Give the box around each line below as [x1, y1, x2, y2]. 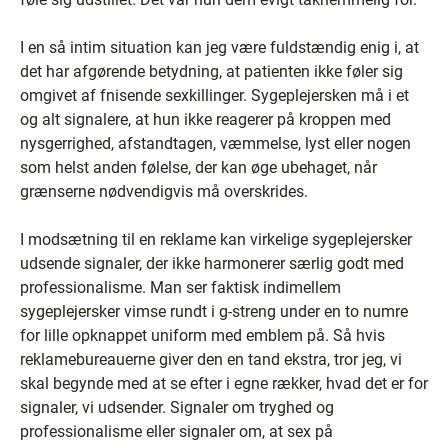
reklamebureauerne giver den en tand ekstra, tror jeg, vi [20, 350, 402, 369]
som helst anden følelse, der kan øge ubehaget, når [20, 158, 377, 177]
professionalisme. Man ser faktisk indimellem [20, 278, 341, 297]
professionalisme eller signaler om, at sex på [20, 422, 333, 441]
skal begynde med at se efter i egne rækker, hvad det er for [20, 374, 428, 393]
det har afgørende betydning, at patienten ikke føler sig [20, 62, 403, 81]
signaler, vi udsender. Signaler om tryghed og [20, 398, 334, 417]
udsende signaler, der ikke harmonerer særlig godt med [20, 254, 404, 273]
